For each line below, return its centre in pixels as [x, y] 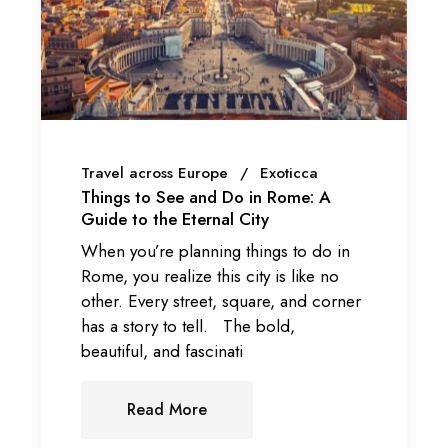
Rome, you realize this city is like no [210, 275]
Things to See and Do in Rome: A [206, 197]
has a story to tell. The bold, [188, 325]
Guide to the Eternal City [175, 219]
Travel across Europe [155, 172]
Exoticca [289, 172]
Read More [167, 409]
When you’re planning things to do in [216, 250]
